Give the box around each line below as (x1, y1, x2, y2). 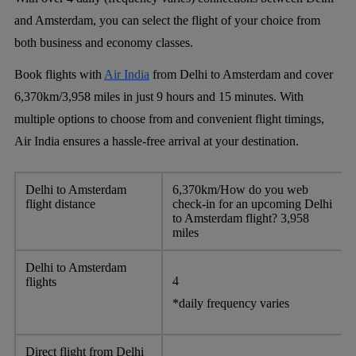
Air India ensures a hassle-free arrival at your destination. (14, 133, 299, 148)
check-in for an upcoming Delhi (172, 196, 332, 211)
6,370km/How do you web (172, 182, 308, 196)
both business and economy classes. (14, 35, 193, 49)
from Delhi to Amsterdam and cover (149, 67, 333, 81)
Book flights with (14, 67, 104, 81)
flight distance (25, 196, 95, 211)
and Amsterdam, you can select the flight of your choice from (14, 13, 320, 27)
